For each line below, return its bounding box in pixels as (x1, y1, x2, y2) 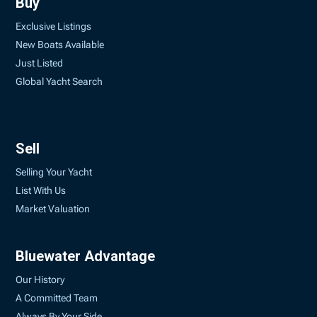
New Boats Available (16, 39, 105, 50)
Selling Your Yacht (16, 166, 93, 178)
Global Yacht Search (16, 76, 103, 87)
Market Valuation (16, 203, 91, 214)
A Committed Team (16, 292, 98, 304)
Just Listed (16, 57, 64, 69)
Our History (16, 274, 65, 285)
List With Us (16, 185, 67, 196)
